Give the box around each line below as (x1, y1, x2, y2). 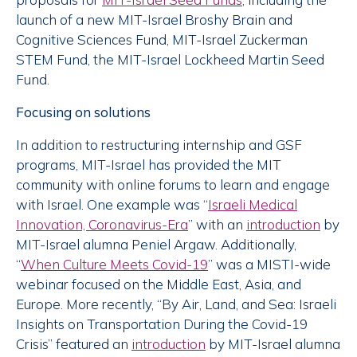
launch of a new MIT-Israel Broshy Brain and (16, 11, 292, 29)
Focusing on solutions (16, 104, 151, 121)
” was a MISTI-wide (208, 256, 331, 273)
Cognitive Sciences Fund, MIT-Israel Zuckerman (16, 31, 308, 49)
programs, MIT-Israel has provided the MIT (16, 156, 281, 174)
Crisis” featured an (16, 335, 131, 353)
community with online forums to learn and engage (16, 176, 330, 194)
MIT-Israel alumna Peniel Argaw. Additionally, (16, 236, 296, 253)
